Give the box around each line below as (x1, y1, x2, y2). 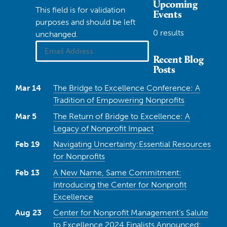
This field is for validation (35, 5, 125, 15)
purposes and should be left (35, 17, 135, 27)
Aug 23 (15, 208, 42, 217)
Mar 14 (15, 83, 41, 93)
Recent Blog (153, 53, 204, 65)
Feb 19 (15, 139, 40, 149)
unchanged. (35, 29, 78, 39)
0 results (153, 28, 184, 37)
